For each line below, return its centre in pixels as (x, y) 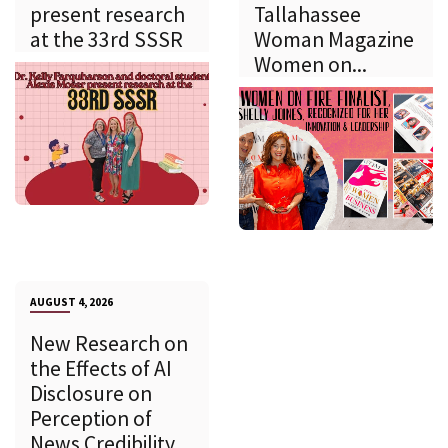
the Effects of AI (101, 369)
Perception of (91, 419)
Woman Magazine (334, 39)
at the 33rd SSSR (106, 39)
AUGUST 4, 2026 (71, 302)
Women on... (310, 64)
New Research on (109, 344)
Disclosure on (91, 394)
